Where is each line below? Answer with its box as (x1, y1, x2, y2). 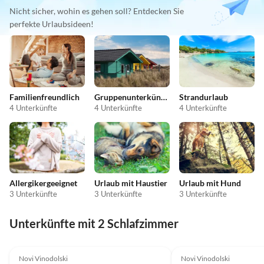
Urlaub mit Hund (179, 178, 241, 189)
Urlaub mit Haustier (94, 178, 167, 189)
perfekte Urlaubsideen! (9, 19, 94, 29)
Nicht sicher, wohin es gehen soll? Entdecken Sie (9, 6, 184, 16)
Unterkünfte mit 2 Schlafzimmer (9, 216, 179, 231)
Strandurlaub (179, 91, 228, 102)
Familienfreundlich (9, 91, 80, 102)
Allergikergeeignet (9, 178, 77, 189)
